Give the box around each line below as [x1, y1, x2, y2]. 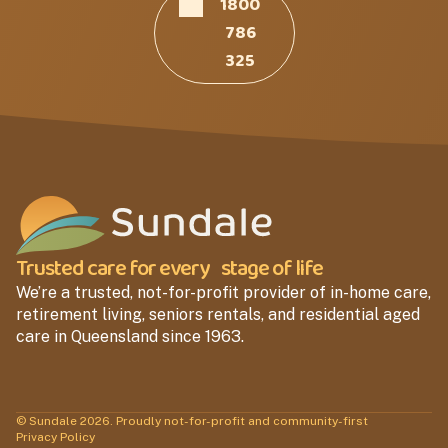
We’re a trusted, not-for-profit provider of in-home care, [16, 282, 431, 302]
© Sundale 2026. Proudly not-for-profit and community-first [16, 413, 368, 428]
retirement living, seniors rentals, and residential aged [16, 304, 420, 324]
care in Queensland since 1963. [16, 326, 244, 346]
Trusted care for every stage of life [16, 250, 324, 287]
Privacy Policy [16, 429, 95, 444]
